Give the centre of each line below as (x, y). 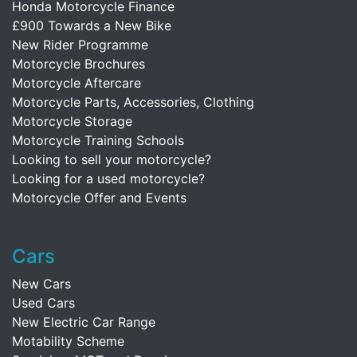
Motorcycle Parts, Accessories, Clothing (133, 102)
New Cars (41, 284)
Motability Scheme (68, 341)
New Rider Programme (80, 45)
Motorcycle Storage (72, 121)
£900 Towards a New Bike (92, 25)
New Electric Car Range (84, 322)
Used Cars (43, 303)
